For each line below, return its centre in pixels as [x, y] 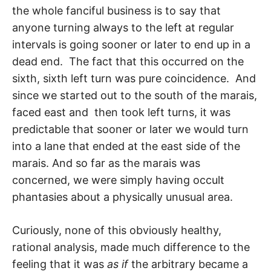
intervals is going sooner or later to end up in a [131, 44]
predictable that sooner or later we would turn [130, 129]
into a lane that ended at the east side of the [126, 146]
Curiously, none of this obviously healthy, [117, 230]
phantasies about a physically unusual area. [122, 197]
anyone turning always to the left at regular [123, 27]
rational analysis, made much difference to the [131, 247]
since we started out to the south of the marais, [135, 95]
